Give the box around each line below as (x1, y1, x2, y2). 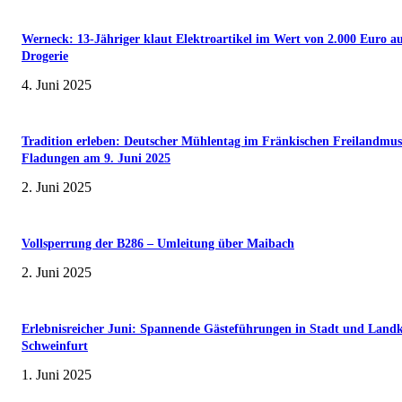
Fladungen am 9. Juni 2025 (22, 152, 170, 166)
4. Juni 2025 (22, 77, 92, 93)
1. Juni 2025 (22, 367, 92, 383)
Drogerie (22, 49, 68, 64)
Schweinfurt (22, 339, 88, 354)
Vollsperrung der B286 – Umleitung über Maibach (22, 237, 294, 251)
